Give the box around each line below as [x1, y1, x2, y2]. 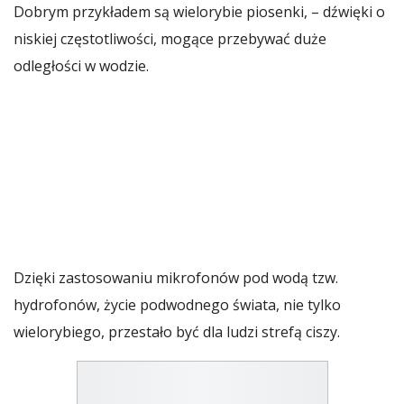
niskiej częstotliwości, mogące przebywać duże [14, 28, 326, 49]
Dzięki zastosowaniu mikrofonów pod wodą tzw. [14, 267, 338, 288]
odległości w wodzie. [14, 55, 149, 76]
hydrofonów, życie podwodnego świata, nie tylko [14, 294, 341, 315]
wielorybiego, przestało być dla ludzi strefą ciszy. [14, 321, 340, 342]
